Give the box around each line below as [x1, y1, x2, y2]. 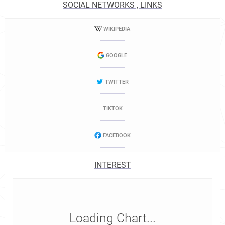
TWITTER [104, 79, 129, 85]
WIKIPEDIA [103, 26, 130, 32]
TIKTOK [102, 105, 123, 112]
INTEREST [94, 160, 131, 170]
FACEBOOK [102, 132, 131, 139]
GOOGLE [106, 52, 127, 59]
